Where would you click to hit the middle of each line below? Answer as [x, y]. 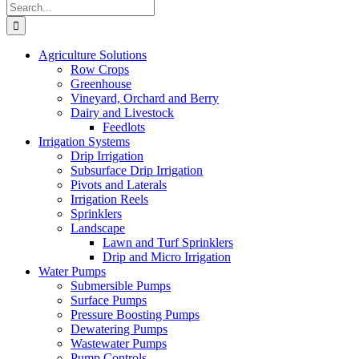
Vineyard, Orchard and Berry [145, 98]
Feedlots [124, 127]
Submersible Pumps [121, 286]
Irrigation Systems [84, 141]
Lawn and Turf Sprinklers [168, 242]
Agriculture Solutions [93, 55]
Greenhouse [101, 84]
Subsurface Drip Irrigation [137, 170]
